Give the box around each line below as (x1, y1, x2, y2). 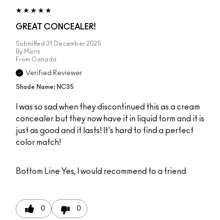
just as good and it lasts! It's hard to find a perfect (16, 127, 193, 135)
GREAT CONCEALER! (16, 23, 96, 31)
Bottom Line (16, 167, 60, 176)
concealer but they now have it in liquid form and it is (16, 115, 204, 123)
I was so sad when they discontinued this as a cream (16, 103, 200, 111)
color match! (16, 138, 61, 147)
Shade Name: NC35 (16, 84, 74, 91)
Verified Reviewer (26, 70, 82, 77)
